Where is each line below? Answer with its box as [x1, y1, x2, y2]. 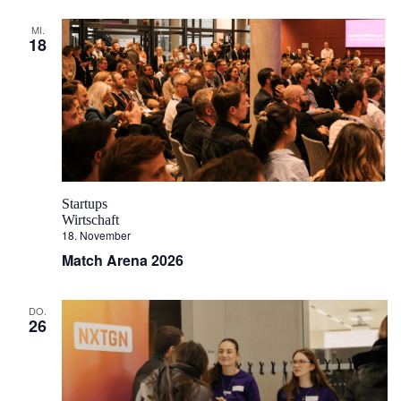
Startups [62, 195, 107, 211]
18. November [62, 226, 131, 243]
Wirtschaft [62, 211, 119, 227]
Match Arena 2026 [62, 249, 183, 270]
